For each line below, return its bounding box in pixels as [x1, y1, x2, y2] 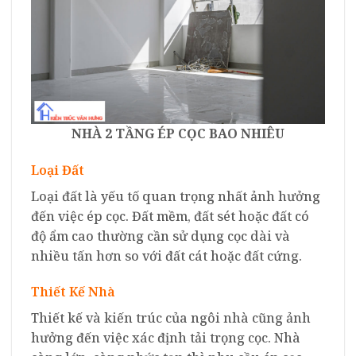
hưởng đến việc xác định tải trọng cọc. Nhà [31, 329, 300, 347]
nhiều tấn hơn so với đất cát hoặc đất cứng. [31, 246, 302, 265]
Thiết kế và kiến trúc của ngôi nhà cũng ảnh [31, 309, 311, 327]
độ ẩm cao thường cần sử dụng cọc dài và [31, 226, 290, 245]
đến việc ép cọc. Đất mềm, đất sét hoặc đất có [31, 207, 309, 225]
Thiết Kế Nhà [31, 283, 115, 301]
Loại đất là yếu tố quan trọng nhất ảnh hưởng [31, 187, 320, 205]
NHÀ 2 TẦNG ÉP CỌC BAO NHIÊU [72, 124, 284, 142]
